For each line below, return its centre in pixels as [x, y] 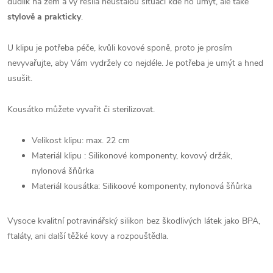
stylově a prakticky [44, 16]
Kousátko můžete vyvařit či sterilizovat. [81, 109]
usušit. [21, 78]
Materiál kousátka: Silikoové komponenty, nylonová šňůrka [142, 186]
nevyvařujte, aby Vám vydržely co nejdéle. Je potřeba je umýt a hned [135, 63]
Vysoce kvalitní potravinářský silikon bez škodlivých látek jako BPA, [134, 221]
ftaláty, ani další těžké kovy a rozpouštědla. [88, 236]
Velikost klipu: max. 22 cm [81, 140]
